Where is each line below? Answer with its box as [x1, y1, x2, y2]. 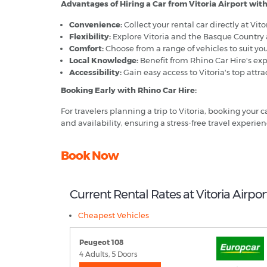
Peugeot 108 [79, 238, 124, 247]
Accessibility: [69, 67, 122, 77]
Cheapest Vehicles [78, 210, 149, 221]
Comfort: [69, 44, 104, 54]
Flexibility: [69, 32, 111, 42]
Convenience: [69, 20, 122, 30]
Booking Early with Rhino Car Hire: [61, 85, 197, 95]
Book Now [61, 148, 119, 163]
